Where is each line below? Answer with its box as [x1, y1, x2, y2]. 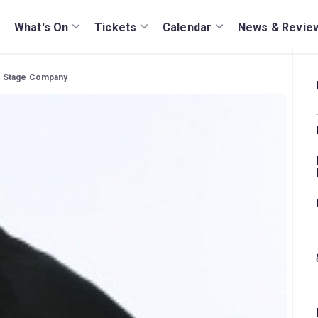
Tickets [94, 20, 137, 34]
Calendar [163, 20, 212, 34]
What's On [14, 20, 69, 34]
